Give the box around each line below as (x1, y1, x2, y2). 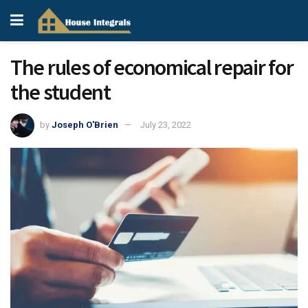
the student (10, 78, 111, 106)
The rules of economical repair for (10, 54, 294, 81)
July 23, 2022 (140, 119, 191, 130)
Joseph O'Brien (52, 119, 118, 130)
